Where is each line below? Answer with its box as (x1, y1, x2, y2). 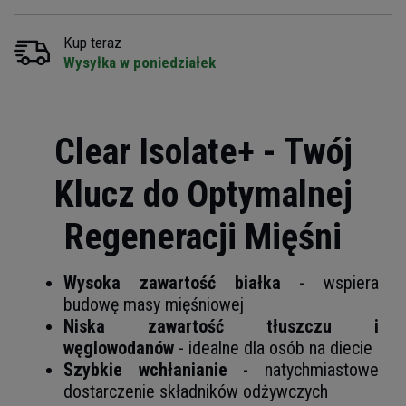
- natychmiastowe (227, 358, 380, 381)
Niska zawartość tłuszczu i (63, 314, 379, 337)
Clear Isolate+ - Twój (53, 130, 353, 173)
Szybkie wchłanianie (63, 358, 227, 381)
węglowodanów (63, 336, 174, 359)
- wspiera (280, 271, 379, 294)
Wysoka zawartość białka (63, 271, 281, 294)
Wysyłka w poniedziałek (63, 53, 216, 72)
